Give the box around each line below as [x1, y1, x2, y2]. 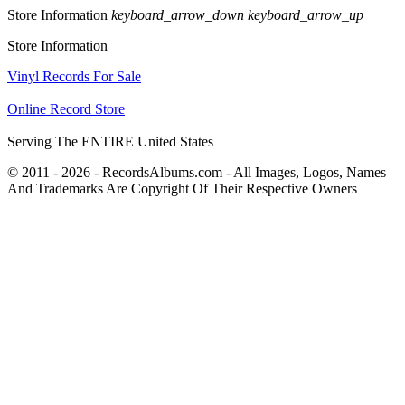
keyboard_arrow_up [248, 7, 363, 24]
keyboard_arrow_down [111, 7, 244, 24]
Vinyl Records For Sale [7, 69, 141, 85]
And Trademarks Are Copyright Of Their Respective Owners [7, 181, 357, 197]
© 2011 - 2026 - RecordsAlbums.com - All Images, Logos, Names [7, 165, 386, 181]
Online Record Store [7, 101, 125, 118]
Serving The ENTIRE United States [7, 134, 213, 150]
